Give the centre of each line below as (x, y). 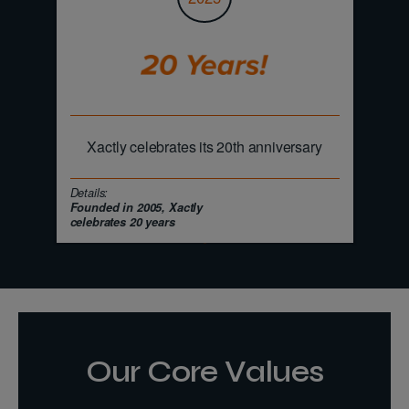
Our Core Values (204, 371)
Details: (89, 193)
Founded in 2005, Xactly (136, 208)
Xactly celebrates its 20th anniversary (204, 147)
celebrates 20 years (122, 222)
